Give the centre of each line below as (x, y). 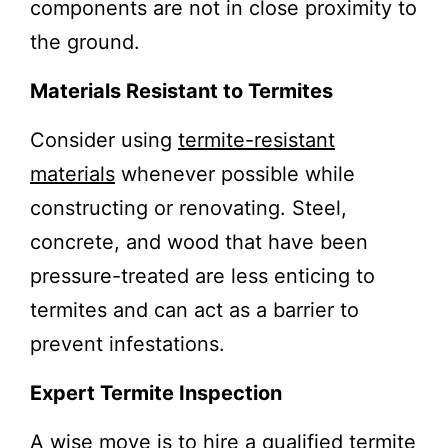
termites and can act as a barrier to (194, 309)
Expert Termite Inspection (156, 392)
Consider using (104, 139)
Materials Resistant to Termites (181, 90)
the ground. (85, 41)
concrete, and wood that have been (199, 241)
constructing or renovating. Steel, (188, 207)
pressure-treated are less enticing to (202, 275)
